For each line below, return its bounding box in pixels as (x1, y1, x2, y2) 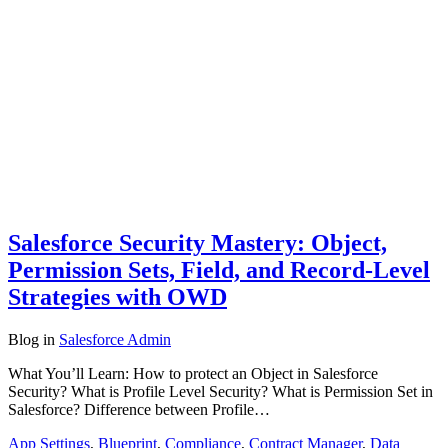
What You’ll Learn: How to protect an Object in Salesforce (8, 364, 378, 382)
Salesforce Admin (59, 330, 171, 348)
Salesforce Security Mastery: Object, (8, 229, 387, 256)
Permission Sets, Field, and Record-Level (8, 256, 430, 283)
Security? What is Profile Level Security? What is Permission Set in (8, 382, 433, 400)
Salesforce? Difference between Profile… (8, 400, 270, 418)
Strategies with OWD (8, 283, 227, 310)
